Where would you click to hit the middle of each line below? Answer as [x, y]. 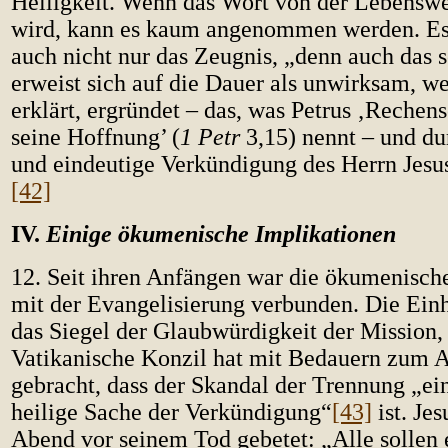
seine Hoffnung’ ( [95, 137]
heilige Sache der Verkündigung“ [171, 412]
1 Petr [213, 137]
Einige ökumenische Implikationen [221, 234]
